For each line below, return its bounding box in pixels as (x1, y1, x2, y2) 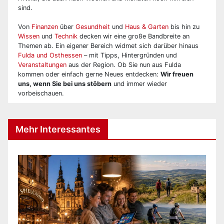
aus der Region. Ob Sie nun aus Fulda (66, 60, 181, 68)
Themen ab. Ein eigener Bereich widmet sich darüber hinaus (18, 41, 198, 49)
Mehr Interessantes (15, 124, 100, 135)
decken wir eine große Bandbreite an (77, 32, 189, 40)
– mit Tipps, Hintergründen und (82, 51, 177, 59)
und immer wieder (111, 79, 167, 87)
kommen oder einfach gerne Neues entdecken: (18, 70, 160, 78)
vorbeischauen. (18, 89, 64, 97)
